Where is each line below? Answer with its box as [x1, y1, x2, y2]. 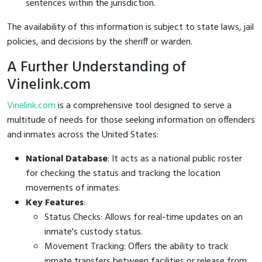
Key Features [26, 195, 84, 211]
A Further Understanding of [7, 55, 186, 80]
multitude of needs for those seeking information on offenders [7, 112, 255, 128]
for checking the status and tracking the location [26, 166, 220, 181]
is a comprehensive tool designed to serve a [56, 98, 232, 113]
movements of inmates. [26, 180, 120, 196]
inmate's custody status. [44, 224, 143, 240]
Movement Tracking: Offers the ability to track [44, 239, 228, 254]
